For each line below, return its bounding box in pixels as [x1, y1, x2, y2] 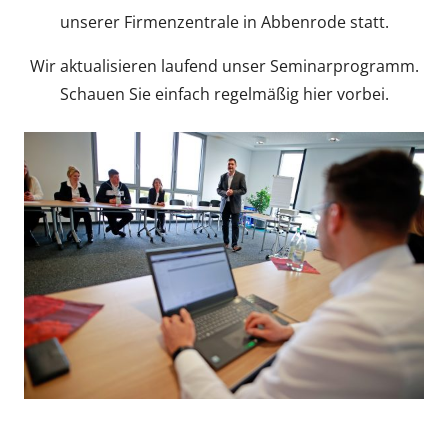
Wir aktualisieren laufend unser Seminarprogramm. [29, 55, 419, 77]
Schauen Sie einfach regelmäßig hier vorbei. [59, 83, 389, 105]
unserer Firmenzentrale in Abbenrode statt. [59, 11, 389, 33]
